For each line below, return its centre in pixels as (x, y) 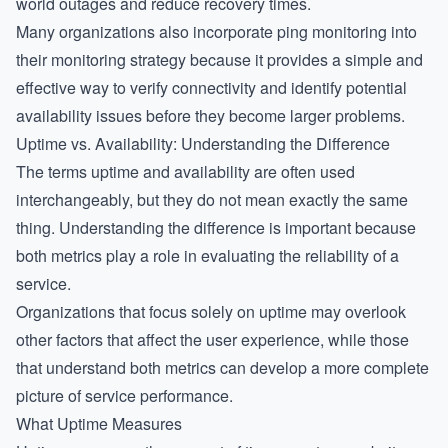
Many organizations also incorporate (146, 31)
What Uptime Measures (99, 423)
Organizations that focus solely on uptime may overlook (211, 311)
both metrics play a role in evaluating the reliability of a (207, 255)
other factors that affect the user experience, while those (212, 339)
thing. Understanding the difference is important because (216, 227)
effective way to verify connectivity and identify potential (211, 87)
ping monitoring (332, 31)
